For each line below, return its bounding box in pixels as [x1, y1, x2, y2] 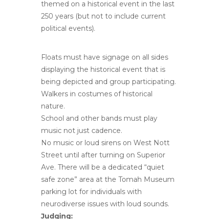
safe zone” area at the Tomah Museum [41, 175, 175, 184]
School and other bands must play [41, 113, 157, 123]
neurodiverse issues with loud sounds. [41, 199, 169, 208]
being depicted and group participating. [41, 77, 176, 86]
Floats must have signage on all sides [41, 52, 168, 62]
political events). [41, 23, 95, 33]
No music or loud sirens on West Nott [41, 138, 170, 147]
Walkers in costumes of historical [41, 89, 153, 98]
